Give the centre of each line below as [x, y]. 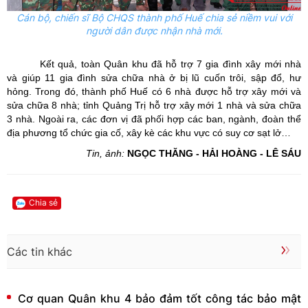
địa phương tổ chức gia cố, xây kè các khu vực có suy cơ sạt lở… [149, 133]
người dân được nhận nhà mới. [154, 31]
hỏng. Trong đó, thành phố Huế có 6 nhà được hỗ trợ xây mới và [154, 92]
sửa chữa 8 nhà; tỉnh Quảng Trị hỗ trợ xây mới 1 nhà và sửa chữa [154, 106]
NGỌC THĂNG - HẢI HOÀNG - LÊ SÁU [214, 154]
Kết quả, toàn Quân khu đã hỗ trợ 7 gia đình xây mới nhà [170, 64]
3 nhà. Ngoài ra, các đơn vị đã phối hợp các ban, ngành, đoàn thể [154, 119]
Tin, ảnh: [105, 154]
